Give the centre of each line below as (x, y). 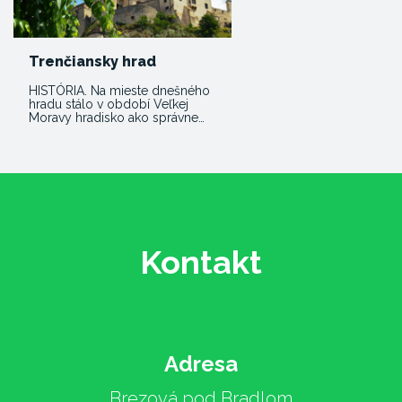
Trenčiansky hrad (92, 62)
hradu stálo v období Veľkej (109, 105)
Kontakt (201, 262)
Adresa (201, 364)
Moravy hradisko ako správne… (117, 118)
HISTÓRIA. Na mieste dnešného (119, 91)
